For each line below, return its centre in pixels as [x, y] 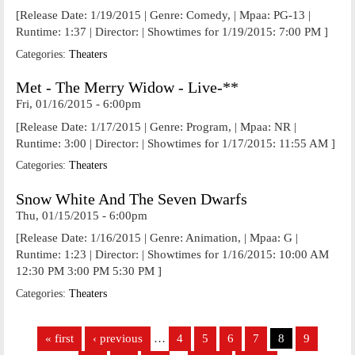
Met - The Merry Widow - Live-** [127, 88]
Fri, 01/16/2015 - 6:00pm [78, 104]
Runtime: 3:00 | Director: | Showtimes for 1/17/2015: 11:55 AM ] [176, 143]
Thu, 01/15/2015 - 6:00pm [82, 215]
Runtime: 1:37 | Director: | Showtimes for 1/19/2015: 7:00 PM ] [172, 32]
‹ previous [118, 338]
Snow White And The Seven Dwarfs [132, 199]
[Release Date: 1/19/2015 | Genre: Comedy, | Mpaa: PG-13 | [163, 15]
